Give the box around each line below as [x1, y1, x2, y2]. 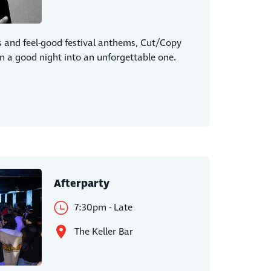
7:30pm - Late [74, 201, 132, 215]
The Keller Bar [74, 225, 133, 239]
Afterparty [53, 176, 109, 192]
